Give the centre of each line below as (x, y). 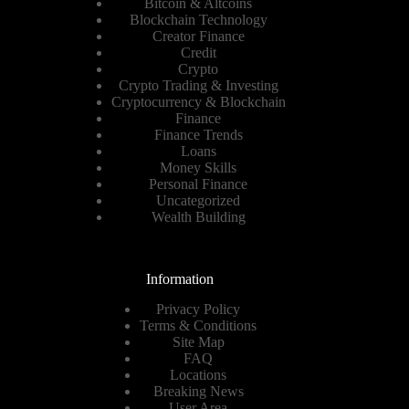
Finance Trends (198, 135)
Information (180, 279)
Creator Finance (198, 37)
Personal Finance (199, 184)
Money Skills (199, 168)
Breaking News (198, 392)
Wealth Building (198, 217)
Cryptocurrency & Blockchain (198, 102)
